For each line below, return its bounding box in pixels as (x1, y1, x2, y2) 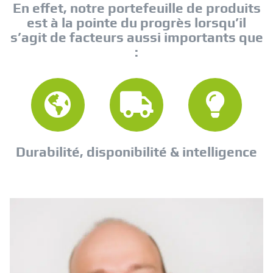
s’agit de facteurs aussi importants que (10, 29, 263, 46)
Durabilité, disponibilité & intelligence (16, 144, 257, 160)
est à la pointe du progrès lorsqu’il (27, 15, 246, 31)
